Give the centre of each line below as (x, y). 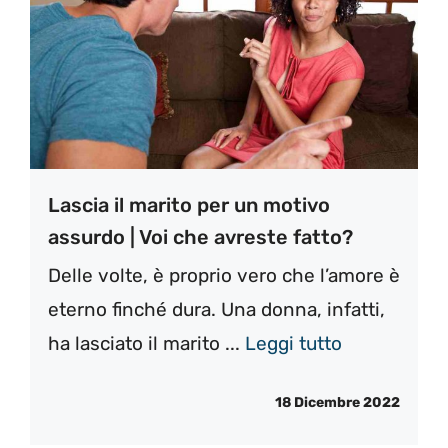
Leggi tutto (293, 344)
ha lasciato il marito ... (146, 344)
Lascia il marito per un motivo (189, 205)
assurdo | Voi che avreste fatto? (200, 237)
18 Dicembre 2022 (337, 402)
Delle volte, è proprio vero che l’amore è (224, 276)
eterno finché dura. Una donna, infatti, (216, 310)
